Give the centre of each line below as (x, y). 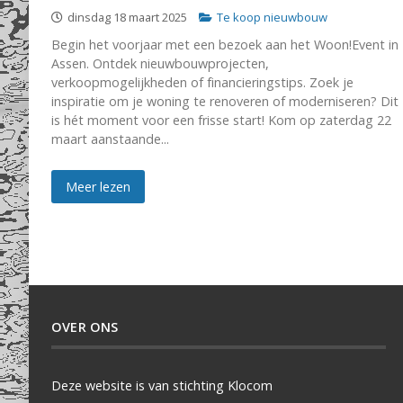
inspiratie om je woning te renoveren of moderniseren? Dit (225, 101)
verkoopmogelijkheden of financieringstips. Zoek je (202, 82)
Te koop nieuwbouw (272, 17)
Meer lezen (98, 187)
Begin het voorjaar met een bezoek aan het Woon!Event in (225, 45)
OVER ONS (85, 327)
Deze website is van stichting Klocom (162, 385)
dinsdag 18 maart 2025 (127, 17)
